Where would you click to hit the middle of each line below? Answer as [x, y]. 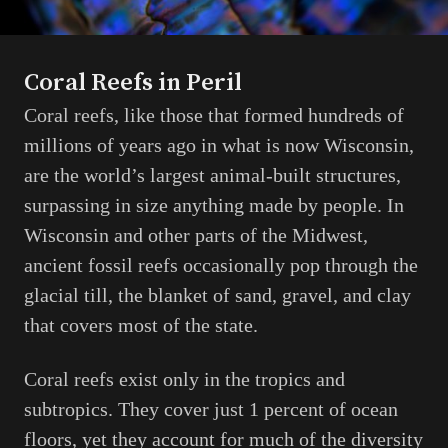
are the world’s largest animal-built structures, [212, 175]
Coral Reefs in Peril [133, 83]
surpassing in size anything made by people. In [214, 205]
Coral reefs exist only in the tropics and [184, 379]
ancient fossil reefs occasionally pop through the [221, 265]
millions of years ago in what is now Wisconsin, [219, 145]
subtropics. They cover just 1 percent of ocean [211, 409]
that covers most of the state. [141, 325]
